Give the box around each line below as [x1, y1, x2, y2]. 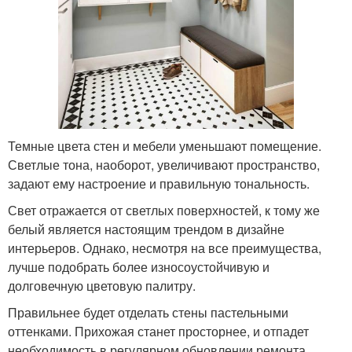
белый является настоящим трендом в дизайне [8, 219, 284, 238]
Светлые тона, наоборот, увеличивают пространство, [8, 155, 320, 174]
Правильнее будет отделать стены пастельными [8, 302, 288, 321]
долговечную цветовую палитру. [8, 276, 196, 295]
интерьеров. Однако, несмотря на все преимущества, [8, 238, 321, 257]
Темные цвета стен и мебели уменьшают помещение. [8, 136, 321, 155]
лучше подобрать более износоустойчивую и [8, 257, 269, 276]
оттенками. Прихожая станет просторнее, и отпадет [8, 321, 309, 340]
